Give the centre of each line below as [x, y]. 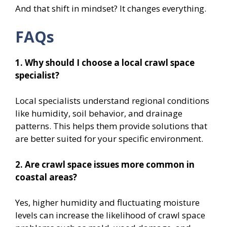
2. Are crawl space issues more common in [105, 164]
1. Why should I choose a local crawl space [105, 62]
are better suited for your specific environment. [109, 139]
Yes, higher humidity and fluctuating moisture [107, 203]
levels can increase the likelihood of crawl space [110, 215]
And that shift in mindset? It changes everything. [111, 9]
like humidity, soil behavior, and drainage [99, 113]
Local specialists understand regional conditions [112, 101]
